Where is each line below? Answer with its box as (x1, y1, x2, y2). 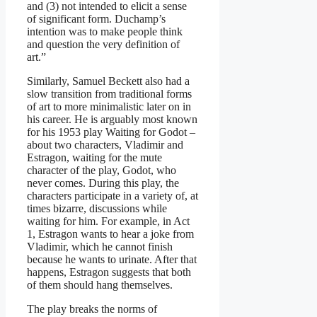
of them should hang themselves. (27, 278, 173, 291)
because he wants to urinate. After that (27, 253, 197, 265)
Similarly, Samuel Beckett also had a (27, 74, 190, 87)
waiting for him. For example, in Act (27, 214, 190, 227)
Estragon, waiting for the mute (27, 151, 162, 163)
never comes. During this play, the (27, 176, 179, 189)
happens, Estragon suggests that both (27, 265, 191, 278)
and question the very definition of (27, 38, 180, 50)
